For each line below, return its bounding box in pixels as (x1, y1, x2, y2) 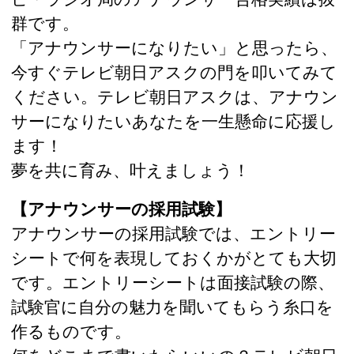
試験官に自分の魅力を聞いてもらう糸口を (11, 296, 333, 317)
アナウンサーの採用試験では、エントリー (11, 222, 336, 243)
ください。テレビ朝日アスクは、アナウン (11, 86, 338, 107)
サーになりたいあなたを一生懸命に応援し (11, 111, 336, 132)
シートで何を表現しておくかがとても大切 (11, 247, 337, 268)
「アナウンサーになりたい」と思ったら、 (11, 37, 337, 58)
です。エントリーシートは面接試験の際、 (11, 271, 334, 292)
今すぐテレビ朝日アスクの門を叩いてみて (11, 62, 337, 83)
